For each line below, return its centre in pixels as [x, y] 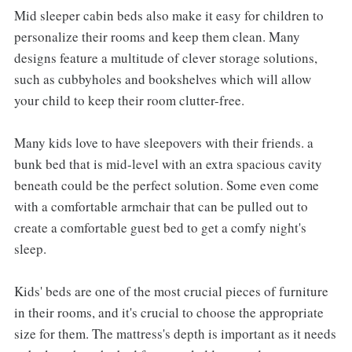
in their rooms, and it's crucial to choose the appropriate [169, 313]
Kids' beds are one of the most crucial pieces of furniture [171, 291]
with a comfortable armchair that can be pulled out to [161, 207]
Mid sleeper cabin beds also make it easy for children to [169, 16]
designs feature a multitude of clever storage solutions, [165, 58]
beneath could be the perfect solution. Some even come [166, 185]
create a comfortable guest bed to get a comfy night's [160, 228]
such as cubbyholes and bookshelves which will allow [162, 79]
